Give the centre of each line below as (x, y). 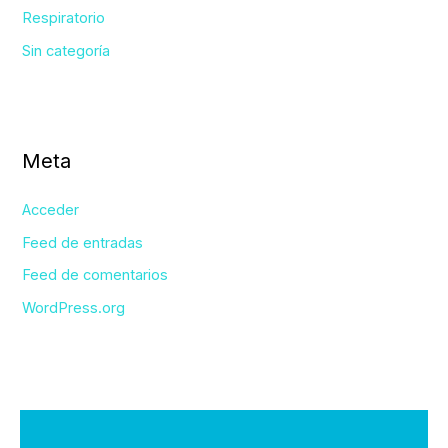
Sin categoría (66, 50)
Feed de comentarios (95, 275)
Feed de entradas (83, 242)
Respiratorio (64, 17)
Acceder (51, 209)
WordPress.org (74, 307)
